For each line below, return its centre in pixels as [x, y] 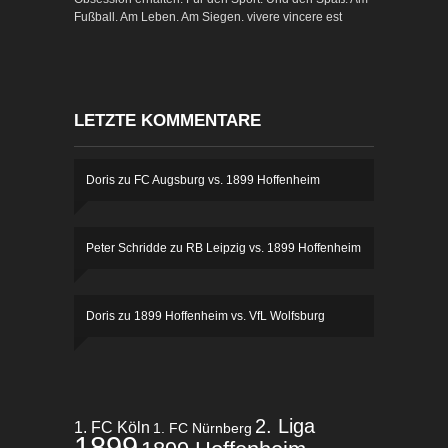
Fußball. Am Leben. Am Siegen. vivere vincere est [208, 16]
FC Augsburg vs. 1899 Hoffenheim [227, 179]
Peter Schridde [126, 247]
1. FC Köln [112, 426]
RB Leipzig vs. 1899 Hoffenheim [273, 247]
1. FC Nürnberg [202, 427]
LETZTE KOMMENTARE [167, 120]
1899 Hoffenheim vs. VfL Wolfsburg [229, 315]
